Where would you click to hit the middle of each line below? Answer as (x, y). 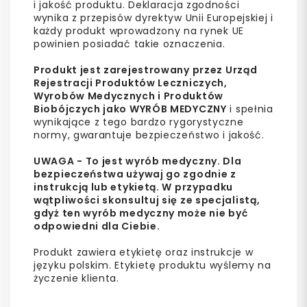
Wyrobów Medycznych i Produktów (128, 96)
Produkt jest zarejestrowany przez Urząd (146, 70)
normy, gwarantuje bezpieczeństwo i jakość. (149, 135)
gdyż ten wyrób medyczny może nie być (141, 213)
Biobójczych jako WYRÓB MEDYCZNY (130, 109)
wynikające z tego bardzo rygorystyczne (139, 122)
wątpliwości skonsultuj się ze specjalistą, (147, 200)
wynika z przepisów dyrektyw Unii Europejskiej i (153, 17)
